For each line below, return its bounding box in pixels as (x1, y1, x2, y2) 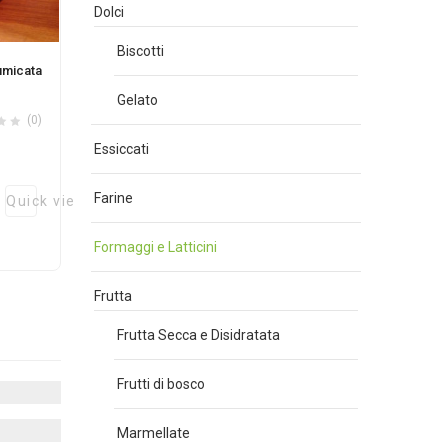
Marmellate (117, 425, 190, 441)
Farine (94, 190, 133, 206)
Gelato (117, 92, 158, 108)
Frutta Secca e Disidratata (117, 327, 280, 343)
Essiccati (94, 141, 149, 157)
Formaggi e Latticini (94, 239, 217, 255)
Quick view (6, 192, 88, 209)
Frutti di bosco (117, 376, 205, 392)
